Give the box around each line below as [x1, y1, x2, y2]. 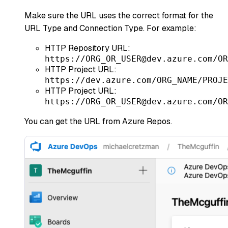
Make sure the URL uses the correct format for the [24, 10, 213, 21]
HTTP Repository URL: [45, 42, 130, 53]
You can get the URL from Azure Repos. [24, 116, 172, 127]
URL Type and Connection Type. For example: [24, 22, 196, 34]
